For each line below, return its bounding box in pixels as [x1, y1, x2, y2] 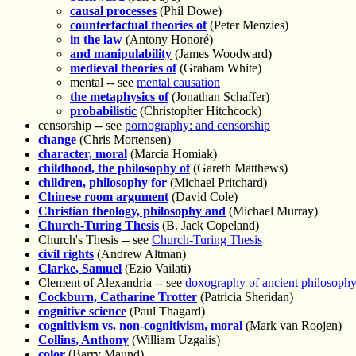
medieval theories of [70, 60, 176, 75]
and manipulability [70, 46, 172, 60]
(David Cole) [168, 189, 238, 203]
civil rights [38, 246, 94, 261]
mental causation [137, 75, 220, 89]
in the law [70, 32, 122, 46]
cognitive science [38, 304, 126, 318]
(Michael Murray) [226, 203, 318, 218]
